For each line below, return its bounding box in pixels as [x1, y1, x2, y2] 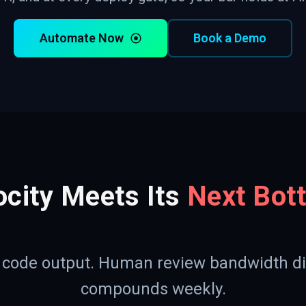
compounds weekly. [80, 279, 226, 298]
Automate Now [40, 31, 126, 45]
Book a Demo [193, 31, 266, 45]
